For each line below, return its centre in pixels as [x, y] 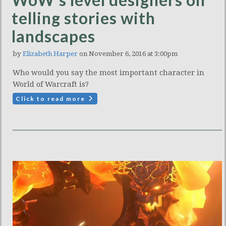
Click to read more [51, 99]
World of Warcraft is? [51, 84]
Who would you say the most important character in [108, 73]
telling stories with [83, 18]
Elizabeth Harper [50, 54]
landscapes [53, 36]
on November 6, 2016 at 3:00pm [128, 54]
